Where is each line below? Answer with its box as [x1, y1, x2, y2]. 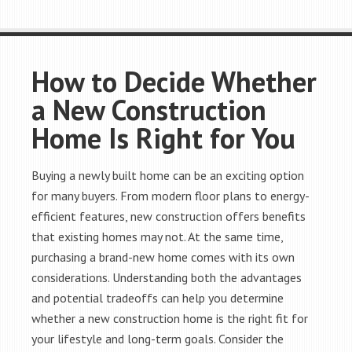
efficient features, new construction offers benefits [31, 208, 306, 224]
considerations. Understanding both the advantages [31, 269, 302, 285]
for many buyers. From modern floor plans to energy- [31, 188, 310, 203]
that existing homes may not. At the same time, [31, 229, 283, 244]
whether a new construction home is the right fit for [31, 310, 308, 326]
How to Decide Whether [31, 63, 317, 100]
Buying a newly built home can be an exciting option [31, 167, 304, 183]
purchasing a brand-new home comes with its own [31, 249, 295, 265]
